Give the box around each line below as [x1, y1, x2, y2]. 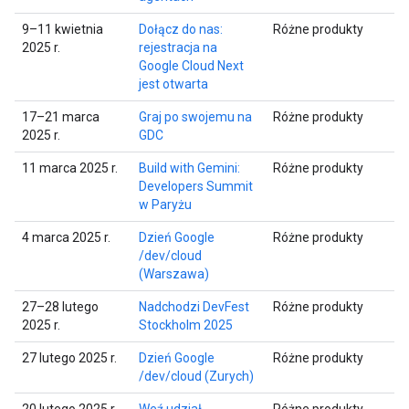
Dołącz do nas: [139, 21, 223, 37]
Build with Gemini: [139, 160, 240, 175]
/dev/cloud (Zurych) [139, 368, 254, 383]
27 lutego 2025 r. [22, 350, 117, 365]
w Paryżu [139, 196, 192, 212]
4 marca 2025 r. [22, 229, 110, 245]
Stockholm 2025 [139, 317, 233, 332]
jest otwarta [139, 76, 208, 91]
